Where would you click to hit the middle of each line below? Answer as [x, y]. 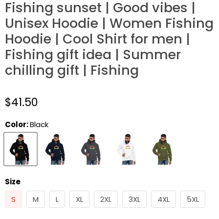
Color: [17, 125]
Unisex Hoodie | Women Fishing [109, 23]
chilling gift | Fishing [72, 70]
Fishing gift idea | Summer [93, 55]
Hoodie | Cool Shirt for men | [98, 39]
